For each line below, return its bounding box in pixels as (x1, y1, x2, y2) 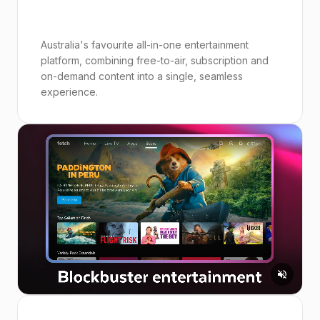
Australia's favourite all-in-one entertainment (41, 39, 249, 51)
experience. (41, 86, 98, 98)
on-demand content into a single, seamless (41, 70, 243, 82)
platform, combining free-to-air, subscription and (41, 54, 269, 66)
